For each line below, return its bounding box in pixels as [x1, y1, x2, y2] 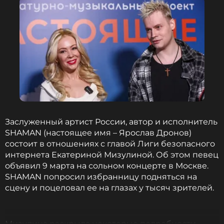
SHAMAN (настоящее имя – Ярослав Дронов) [5, 128, 191, 137]
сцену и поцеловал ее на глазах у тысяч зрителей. [5, 183, 214, 192]
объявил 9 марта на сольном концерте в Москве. [5, 161, 208, 170]
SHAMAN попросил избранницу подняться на [5, 172, 197, 181]
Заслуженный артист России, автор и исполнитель [5, 117, 217, 126]
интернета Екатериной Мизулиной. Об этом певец [5, 150, 218, 159]
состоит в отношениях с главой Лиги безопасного [5, 139, 215, 148]
